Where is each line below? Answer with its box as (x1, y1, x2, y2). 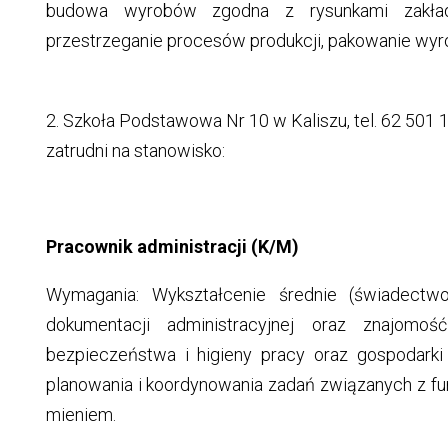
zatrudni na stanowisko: (45, 140, 225, 162)
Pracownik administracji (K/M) (45, 236, 299, 258)
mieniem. (45, 404, 116, 426)
